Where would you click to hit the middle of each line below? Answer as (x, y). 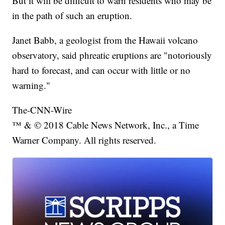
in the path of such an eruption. (72, 15)
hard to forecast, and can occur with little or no (101, 70)
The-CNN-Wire (42, 109)
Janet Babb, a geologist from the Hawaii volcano (105, 40)
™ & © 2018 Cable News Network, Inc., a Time (106, 125)
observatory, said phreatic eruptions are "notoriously (112, 55)
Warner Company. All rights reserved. (84, 140)
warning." (31, 85)
